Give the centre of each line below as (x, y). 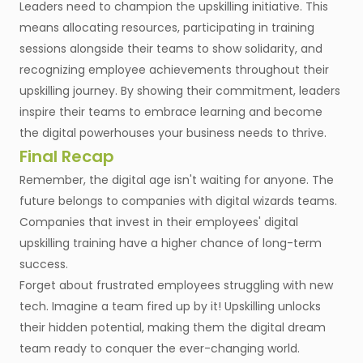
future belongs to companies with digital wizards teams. (178, 201)
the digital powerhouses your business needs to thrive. (173, 133)
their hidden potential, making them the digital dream (173, 328)
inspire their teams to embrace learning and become (171, 112)
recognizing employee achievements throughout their (174, 70)
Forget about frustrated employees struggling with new (176, 286)
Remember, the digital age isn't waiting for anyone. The (177, 180)
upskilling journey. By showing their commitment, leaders (180, 91)
